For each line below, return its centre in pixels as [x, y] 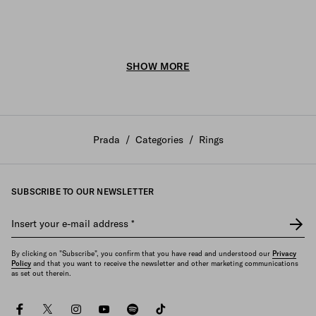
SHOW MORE [158, 66]
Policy [21, 263]
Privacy [284, 254]
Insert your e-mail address [71, 224]
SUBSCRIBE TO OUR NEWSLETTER [83, 192]
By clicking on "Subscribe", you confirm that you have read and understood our [142, 254]
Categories [159, 140]
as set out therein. [41, 273]
